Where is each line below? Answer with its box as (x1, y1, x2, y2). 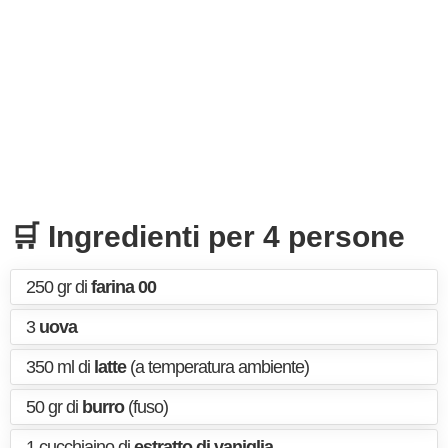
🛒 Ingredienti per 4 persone (10, 220, 405, 253)
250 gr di (26, 277, 91, 297)
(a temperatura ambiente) (126, 357, 309, 377)
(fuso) (124, 397, 168, 417)
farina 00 (91, 277, 156, 297)
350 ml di (26, 357, 94, 377)
